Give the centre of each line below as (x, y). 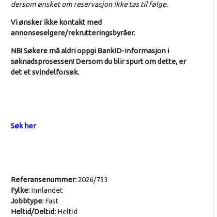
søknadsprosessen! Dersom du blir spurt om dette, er (98, 61)
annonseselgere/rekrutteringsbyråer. (73, 32)
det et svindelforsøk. (45, 72)
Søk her (23, 125)
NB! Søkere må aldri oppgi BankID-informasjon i (90, 50)
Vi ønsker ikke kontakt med (56, 22)
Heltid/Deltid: (34, 211)
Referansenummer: (44, 179)
